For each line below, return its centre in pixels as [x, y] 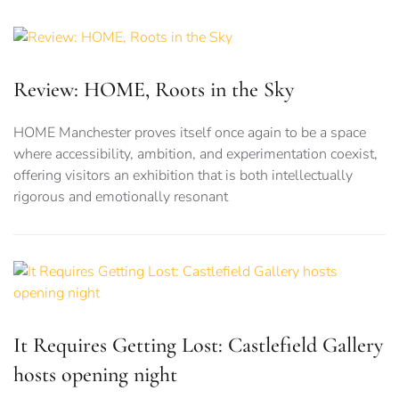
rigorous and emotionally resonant [121, 197]
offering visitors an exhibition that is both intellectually [183, 176]
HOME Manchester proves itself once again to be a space [190, 133]
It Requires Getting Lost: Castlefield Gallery [198, 346]
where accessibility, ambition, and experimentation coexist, [195, 155]
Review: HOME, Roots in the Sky [154, 90]
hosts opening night [95, 375]
